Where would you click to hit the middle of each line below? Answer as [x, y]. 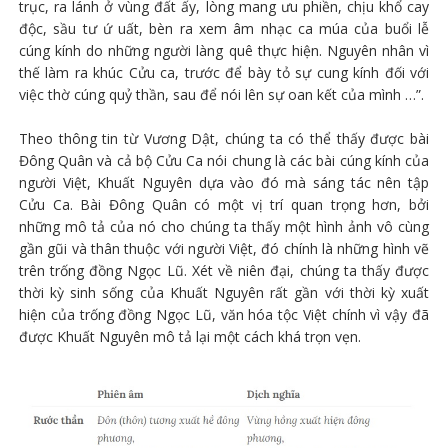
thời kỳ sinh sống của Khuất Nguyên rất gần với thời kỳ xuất [224, 292]
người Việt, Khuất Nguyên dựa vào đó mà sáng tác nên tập [224, 182]
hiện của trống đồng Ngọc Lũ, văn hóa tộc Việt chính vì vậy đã [224, 314]
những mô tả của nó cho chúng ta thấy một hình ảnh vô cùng [224, 226]
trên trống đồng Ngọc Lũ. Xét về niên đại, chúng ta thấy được [224, 270]
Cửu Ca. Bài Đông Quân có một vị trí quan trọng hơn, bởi [224, 204]
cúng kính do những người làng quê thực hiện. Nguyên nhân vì [224, 50]
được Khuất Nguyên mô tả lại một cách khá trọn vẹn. [189, 336]
